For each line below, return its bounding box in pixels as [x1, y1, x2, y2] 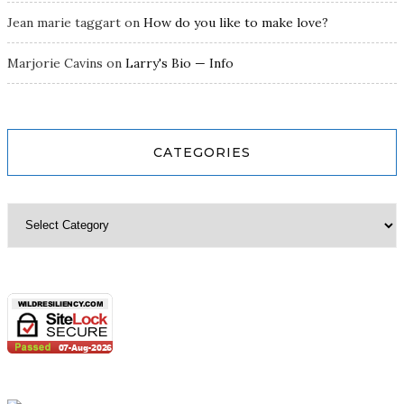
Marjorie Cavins [7, 54, 103, 71]
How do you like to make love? [143, 14, 328, 31]
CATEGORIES [153, 143, 251, 161]
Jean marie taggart [7, 14, 121, 31]
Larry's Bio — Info [125, 54, 234, 71]
